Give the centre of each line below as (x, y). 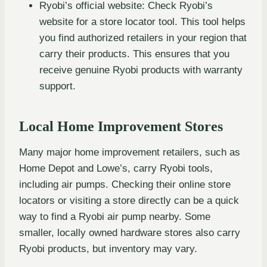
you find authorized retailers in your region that (143, 38)
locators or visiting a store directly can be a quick (129, 200)
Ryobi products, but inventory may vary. (108, 249)
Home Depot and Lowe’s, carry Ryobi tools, (116, 168)
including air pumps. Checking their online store (125, 184)
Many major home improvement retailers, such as (130, 152)
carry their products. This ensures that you (134, 54)
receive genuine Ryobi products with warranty (141, 70)
